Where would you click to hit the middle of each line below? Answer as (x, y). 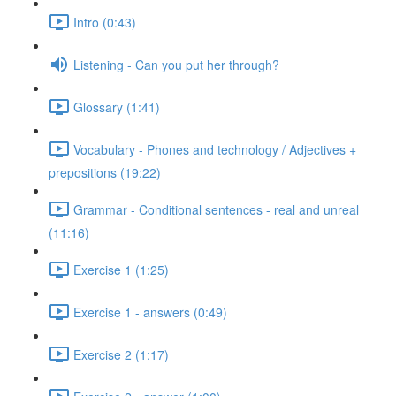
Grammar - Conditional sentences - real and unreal (216, 209)
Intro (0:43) (105, 22)
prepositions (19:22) (105, 172)
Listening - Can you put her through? (176, 64)
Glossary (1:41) (117, 107)
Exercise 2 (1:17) (121, 354)
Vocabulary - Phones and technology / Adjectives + (215, 149)
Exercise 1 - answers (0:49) (150, 312)
